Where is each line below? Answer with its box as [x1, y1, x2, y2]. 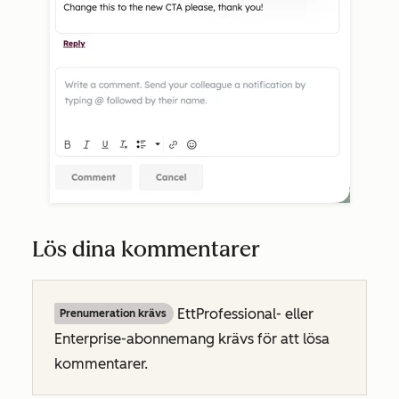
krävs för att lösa [215, 330, 330, 348]
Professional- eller [196, 305, 313, 323]
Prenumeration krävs [60, 307, 167, 321]
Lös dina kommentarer [32, 236, 260, 263]
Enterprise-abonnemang [54, 330, 215, 348]
